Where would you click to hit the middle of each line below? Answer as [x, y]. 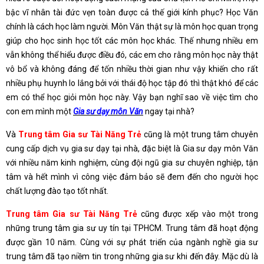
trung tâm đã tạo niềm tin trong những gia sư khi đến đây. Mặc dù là [132, 256]
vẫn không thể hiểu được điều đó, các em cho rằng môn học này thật [132, 55]
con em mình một [39, 111]
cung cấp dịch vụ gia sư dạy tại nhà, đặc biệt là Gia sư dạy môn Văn [132, 148]
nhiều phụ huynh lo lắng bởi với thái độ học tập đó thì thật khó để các [132, 83]
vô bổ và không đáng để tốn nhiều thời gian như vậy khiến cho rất [132, 69]
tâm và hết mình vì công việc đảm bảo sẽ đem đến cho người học [132, 176]
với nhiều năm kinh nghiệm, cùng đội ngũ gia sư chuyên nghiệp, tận [132, 162]
